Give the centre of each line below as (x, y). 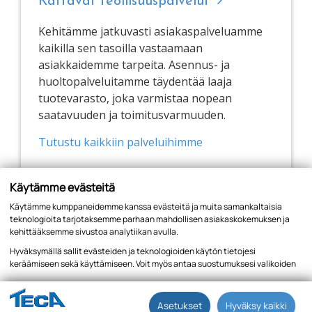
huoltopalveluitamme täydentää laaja (135, 81)
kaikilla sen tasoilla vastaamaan (120, 48)
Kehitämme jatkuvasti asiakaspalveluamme (150, 31)
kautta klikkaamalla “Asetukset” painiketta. (91, 276)
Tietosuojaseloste (45, 292)
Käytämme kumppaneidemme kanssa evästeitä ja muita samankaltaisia (146, 206)
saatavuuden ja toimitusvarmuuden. (132, 115)
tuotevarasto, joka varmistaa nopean (135, 98)
